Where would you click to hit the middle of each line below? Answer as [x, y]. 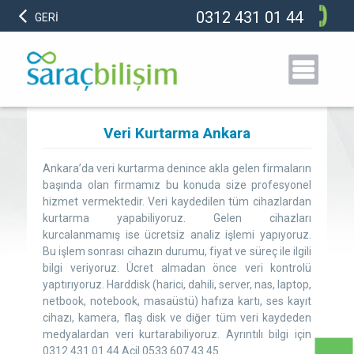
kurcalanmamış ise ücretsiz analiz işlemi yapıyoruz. [177, 235]
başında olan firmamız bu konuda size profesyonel [177, 185]
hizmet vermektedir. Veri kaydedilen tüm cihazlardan [177, 201]
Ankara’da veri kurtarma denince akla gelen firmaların [177, 168]
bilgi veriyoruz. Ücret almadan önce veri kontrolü [177, 268]
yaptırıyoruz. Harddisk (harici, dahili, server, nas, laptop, [177, 284]
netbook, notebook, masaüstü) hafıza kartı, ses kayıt [177, 301]
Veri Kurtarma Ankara [177, 133]
